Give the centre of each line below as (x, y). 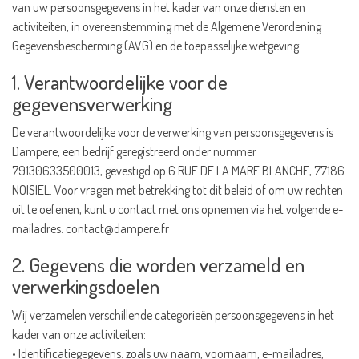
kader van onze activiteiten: (79, 334)
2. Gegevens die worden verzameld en (158, 264)
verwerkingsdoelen (86, 286)
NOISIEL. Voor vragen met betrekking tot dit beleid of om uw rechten (177, 190)
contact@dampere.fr (117, 228)
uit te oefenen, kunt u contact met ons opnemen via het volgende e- (177, 209)
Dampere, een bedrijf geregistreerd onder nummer (134, 151)
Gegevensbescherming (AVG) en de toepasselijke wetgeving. (157, 46)
